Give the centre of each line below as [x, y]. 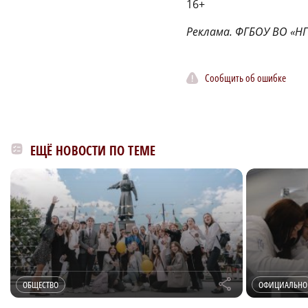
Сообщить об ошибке [245, 77]
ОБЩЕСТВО [41, 285]
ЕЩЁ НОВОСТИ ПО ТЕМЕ [93, 151]
